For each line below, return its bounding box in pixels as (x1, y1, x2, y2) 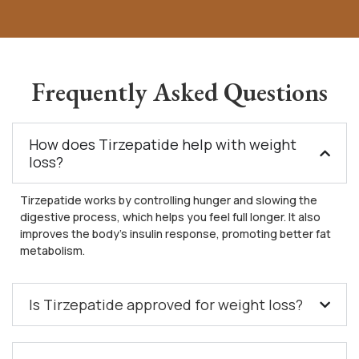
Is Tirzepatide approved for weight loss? (29, 295, 303, 315)
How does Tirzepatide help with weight (29, 135, 296, 155)
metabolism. (20, 243, 85, 259)
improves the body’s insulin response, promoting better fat (20, 226, 331, 242)
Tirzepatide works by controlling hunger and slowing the (20, 192, 317, 208)
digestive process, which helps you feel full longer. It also (20, 209, 321, 225)
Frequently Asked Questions (31, 75, 328, 110)
